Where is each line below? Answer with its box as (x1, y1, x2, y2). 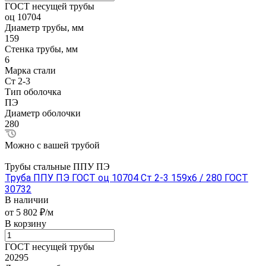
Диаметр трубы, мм (5, 23, 84, 33)
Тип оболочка (5, 87, 61, 97)
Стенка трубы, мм (5, 44, 78, 55)
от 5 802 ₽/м (5, 207, 53, 218)
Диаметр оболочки (5, 108, 81, 119)
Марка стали (5, 65, 56, 76)
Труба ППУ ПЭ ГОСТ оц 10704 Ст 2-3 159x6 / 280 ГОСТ (5, 172, 248, 184)
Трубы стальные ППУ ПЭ (5, 161, 110, 172)
